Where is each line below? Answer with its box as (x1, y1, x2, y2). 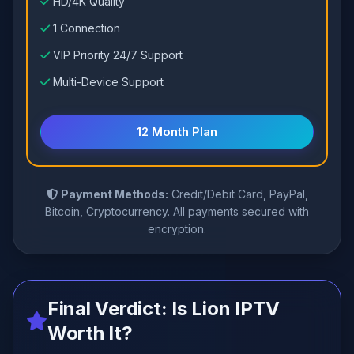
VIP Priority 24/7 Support (53, 48, 183, 62)
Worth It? (47, 322, 133, 345)
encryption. (148, 222, 206, 235)
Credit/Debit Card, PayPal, (168, 187, 308, 201)
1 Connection (53, 21, 120, 35)
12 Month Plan (137, 124, 217, 139)
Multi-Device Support (53, 75, 164, 88)
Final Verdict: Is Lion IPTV (47, 297, 280, 320)
